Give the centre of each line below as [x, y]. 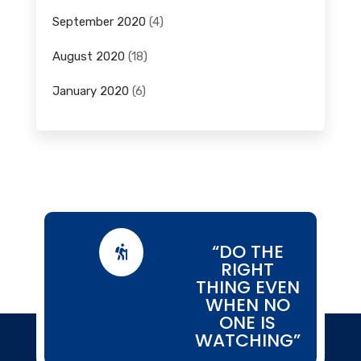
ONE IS [248, 323]
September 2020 [99, 22]
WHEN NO [247, 305]
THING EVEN [247, 288]
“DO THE [247, 252]
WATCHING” [247, 341]
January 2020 [90, 91]
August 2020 [88, 57]
